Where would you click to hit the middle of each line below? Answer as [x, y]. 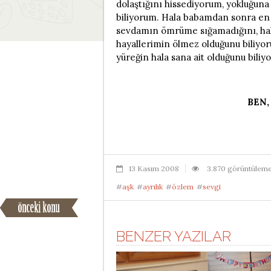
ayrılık [153, 187]
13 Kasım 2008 [154, 168]
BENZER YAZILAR [174, 236]
